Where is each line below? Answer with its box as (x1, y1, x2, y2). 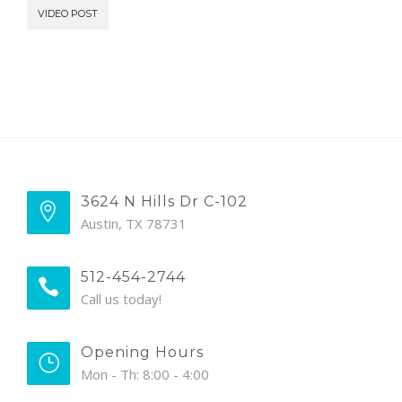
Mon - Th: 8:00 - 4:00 (81, 364, 209, 383)
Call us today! (81, 289, 162, 308)
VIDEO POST (38, 6, 98, 20)
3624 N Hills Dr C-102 (81, 192, 248, 210)
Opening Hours (81, 343, 204, 361)
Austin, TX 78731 (81, 214, 187, 232)
